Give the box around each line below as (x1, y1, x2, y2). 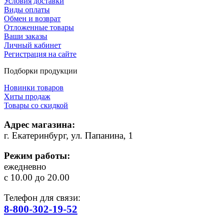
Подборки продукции (4, 66, 77, 75)
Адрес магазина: (4, 119, 75, 130)
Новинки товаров (4, 83, 64, 92)
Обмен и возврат (4, 14, 61, 23)
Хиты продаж (4, 92, 50, 101)
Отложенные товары (4, 23, 74, 32)
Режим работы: (4, 150, 70, 161)
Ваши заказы (4, 32, 47, 40)
